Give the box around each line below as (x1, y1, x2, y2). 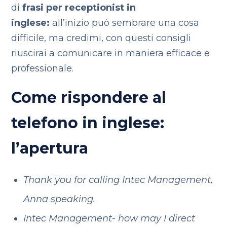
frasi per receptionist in (22, 2, 136, 13)
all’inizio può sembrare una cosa (50, 17, 200, 28)
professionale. (11, 63, 74, 74)
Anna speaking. (23, 194, 95, 205)
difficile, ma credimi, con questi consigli (11, 32, 192, 44)
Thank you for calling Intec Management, (23, 174, 213, 185)
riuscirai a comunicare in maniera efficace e (11, 48, 210, 59)
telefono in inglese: (11, 113, 165, 132)
